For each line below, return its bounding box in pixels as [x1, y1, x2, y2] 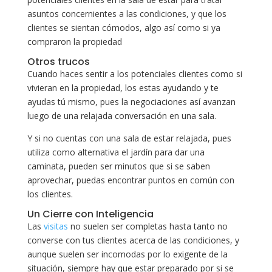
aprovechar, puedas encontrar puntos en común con [27, 174, 234, 186]
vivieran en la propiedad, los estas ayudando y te [27, 81, 219, 93]
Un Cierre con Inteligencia [27, 206, 154, 221]
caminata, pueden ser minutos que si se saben [27, 160, 210, 172]
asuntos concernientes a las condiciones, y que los [27, 7, 226, 19]
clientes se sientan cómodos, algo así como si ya [27, 21, 220, 33]
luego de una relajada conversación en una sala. [27, 109, 216, 121]
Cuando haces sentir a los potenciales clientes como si [27, 67, 242, 80]
